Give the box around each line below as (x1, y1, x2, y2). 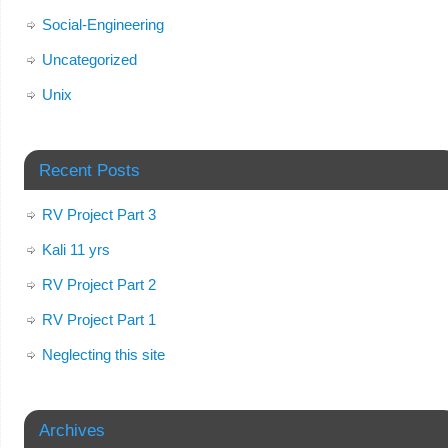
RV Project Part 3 (41, 205, 156, 223)
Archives (38, 420, 105, 439)
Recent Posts (38, 160, 140, 179)
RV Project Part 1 (41, 310, 156, 328)
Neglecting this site (41, 345, 165, 363)
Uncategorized (41, 50, 137, 68)
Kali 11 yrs (41, 240, 110, 258)
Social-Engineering (41, 15, 164, 33)
